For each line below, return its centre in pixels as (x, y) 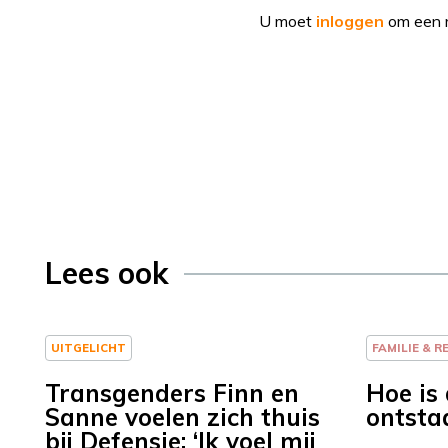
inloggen (350, 21)
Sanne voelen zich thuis (182, 417)
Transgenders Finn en (172, 393)
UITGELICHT (88, 348)
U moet (287, 21)
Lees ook (107, 273)
